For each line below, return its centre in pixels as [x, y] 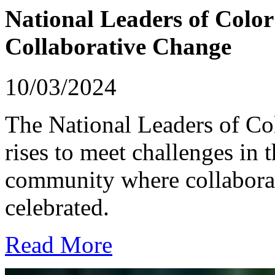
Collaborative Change [118, 46]
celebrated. [57, 207]
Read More [59, 245]
